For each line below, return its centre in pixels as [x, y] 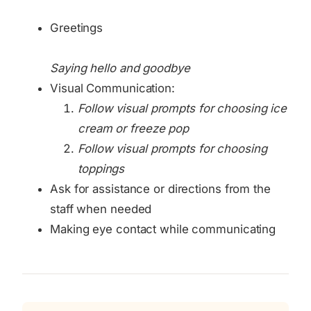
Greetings [77, 28]
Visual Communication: [112, 88]
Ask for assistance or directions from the [160, 189]
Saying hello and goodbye [120, 68]
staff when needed [101, 209]
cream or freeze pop [134, 128]
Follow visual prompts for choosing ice [183, 108]
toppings [101, 169]
